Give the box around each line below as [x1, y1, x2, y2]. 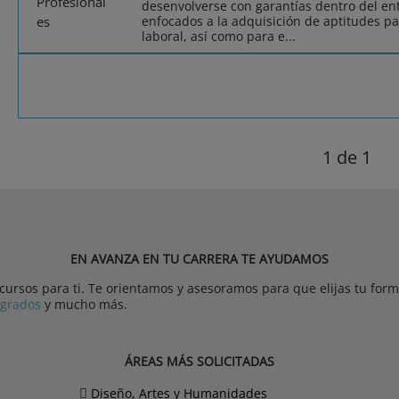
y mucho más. [41, 296, 127, 313]
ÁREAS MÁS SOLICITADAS [125, 353, 274, 370]
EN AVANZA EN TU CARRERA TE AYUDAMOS [70, 250, 329, 268]
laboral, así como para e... [141, 28, 296, 45]
